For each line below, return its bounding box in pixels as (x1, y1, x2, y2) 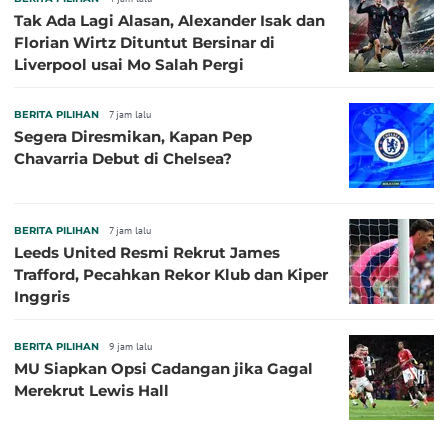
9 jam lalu (109, 339, 152, 353)
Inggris (14, 286, 70, 306)
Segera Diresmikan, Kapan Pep (14, 126, 252, 146)
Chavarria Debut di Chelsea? (14, 148, 232, 168)
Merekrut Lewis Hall (14, 380, 169, 400)
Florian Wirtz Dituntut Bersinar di (14, 32, 275, 52)
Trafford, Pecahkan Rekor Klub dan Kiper (14, 264, 328, 284)
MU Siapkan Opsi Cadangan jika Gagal (14, 358, 313, 378)
